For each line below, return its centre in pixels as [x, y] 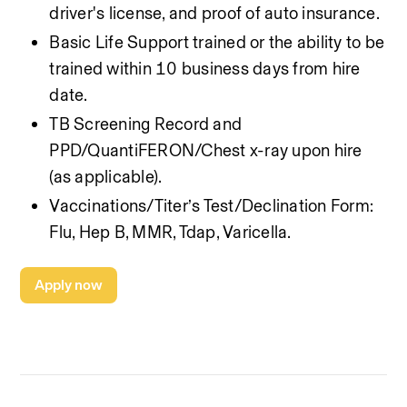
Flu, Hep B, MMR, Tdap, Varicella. [170, 232]
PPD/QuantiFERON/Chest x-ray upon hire [206, 150]
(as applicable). [106, 177]
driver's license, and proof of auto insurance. [214, 13]
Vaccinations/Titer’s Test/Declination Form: [212, 206]
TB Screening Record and [146, 124]
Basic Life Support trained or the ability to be [217, 42]
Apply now [69, 285]
